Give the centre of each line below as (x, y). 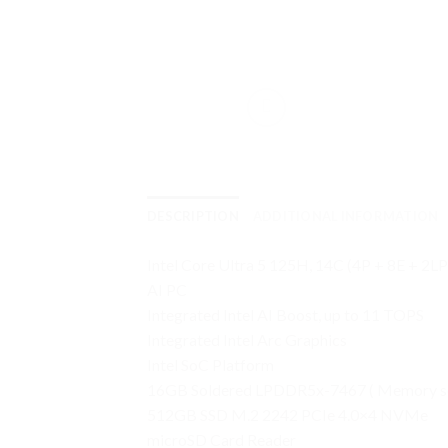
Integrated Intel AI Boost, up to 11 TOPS (285, 315)
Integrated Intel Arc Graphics (247, 340)
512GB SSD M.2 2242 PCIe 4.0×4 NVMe (287, 415)
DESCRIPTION (193, 216)
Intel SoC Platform (210, 365)
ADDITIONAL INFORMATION (345, 216)
